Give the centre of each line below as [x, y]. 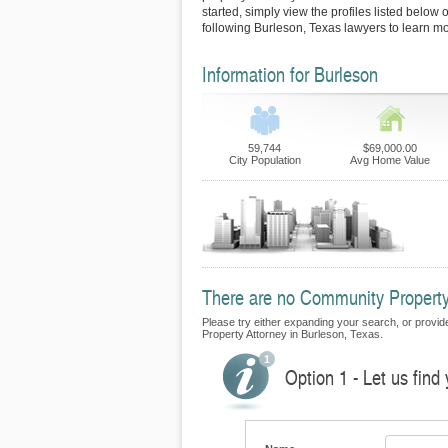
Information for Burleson [290, 74]
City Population [264, 160]
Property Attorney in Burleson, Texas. [292, 334]
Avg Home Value [389, 160]
